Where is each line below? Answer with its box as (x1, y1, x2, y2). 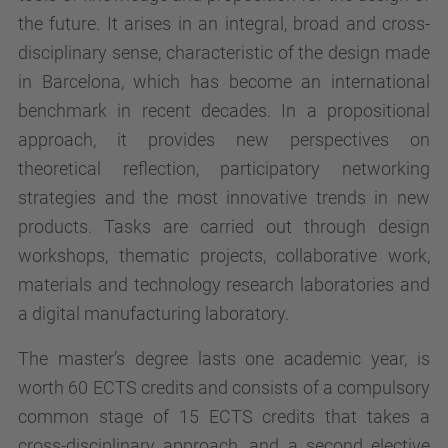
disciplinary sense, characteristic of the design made (18, 42, 430, 63)
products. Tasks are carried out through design (18, 216, 430, 237)
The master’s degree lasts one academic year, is (18, 348, 430, 369)
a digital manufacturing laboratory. (18, 303, 289, 324)
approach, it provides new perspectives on (18, 129, 430, 150)
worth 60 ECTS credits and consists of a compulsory (18, 377, 430, 398)
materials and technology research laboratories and (18, 274, 430, 295)
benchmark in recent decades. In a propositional (18, 100, 430, 121)
